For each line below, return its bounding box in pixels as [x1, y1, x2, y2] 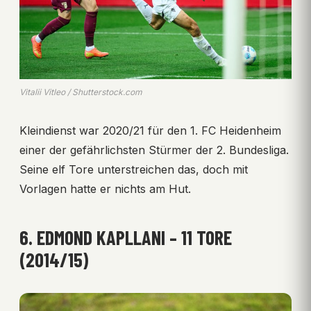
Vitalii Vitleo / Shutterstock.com [19, 87, 142, 98]
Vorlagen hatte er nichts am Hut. [19, 182, 191, 196]
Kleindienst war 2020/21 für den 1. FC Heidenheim [19, 124, 281, 138]
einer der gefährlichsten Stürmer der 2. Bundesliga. [19, 143, 289, 158]
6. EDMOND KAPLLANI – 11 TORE [19, 226, 232, 250]
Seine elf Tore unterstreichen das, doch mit [19, 162, 248, 177]
